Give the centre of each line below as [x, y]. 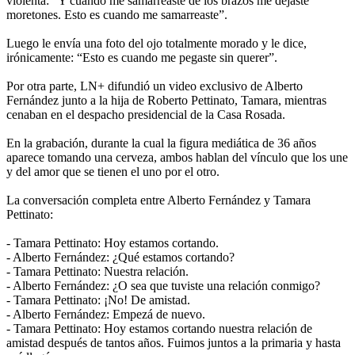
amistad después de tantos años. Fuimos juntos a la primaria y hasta [174, 342]
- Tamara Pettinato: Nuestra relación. [97, 271]
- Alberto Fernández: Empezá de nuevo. [106, 314]
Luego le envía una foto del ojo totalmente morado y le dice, [157, 43]
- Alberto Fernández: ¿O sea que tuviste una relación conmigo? [163, 285]
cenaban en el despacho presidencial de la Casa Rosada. [146, 114]
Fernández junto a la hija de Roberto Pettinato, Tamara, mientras [166, 100]
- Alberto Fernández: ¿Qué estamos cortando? [120, 257]
